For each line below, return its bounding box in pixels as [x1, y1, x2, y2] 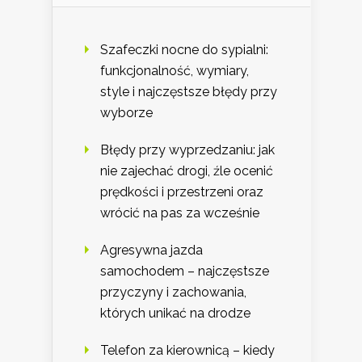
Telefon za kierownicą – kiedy [100, 343, 275, 359]
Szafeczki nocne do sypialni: [100, 42, 268, 58]
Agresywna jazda [100, 242, 203, 259]
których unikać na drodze [100, 305, 250, 322]
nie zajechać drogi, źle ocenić [100, 163, 273, 179]
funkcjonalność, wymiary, [100, 63, 249, 79]
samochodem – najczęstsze [100, 263, 269, 280]
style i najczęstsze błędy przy [100, 84, 277, 100]
